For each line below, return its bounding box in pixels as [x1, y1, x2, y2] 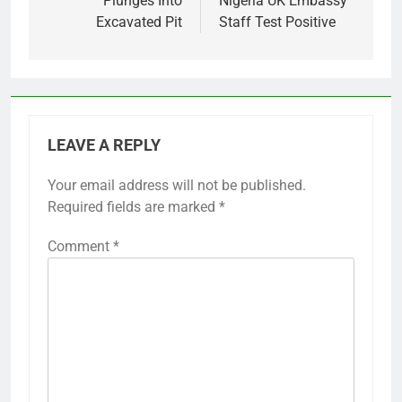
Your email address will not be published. [48, 177, 306, 195]
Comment [48, 238, 113, 256]
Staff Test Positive [219, 13, 336, 31]
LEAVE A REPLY [48, 136, 161, 155]
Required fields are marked [48, 198, 219, 216]
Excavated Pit [96, 13, 182, 31]
